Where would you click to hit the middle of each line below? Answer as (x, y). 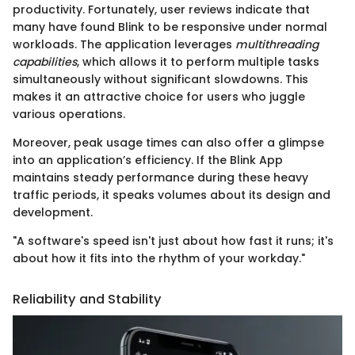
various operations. (69, 114)
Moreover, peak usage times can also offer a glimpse (168, 142)
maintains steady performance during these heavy (160, 177)
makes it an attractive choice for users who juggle (159, 96)
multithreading (277, 44)
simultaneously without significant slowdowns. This (160, 79)
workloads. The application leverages (124, 44)
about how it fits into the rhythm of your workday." (159, 258)
